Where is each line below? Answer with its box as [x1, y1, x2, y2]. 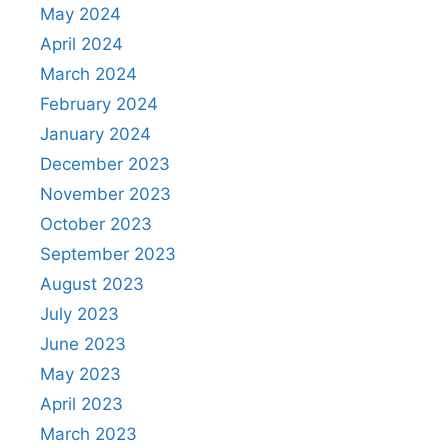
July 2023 [40, 304, 119, 325]
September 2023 [40, 244, 176, 265]
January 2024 [40, 124, 151, 145]
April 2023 [40, 394, 123, 415]
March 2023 [40, 424, 137, 445]
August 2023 [40, 274, 144, 295]
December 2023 [40, 154, 170, 175]
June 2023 [40, 334, 126, 355]
